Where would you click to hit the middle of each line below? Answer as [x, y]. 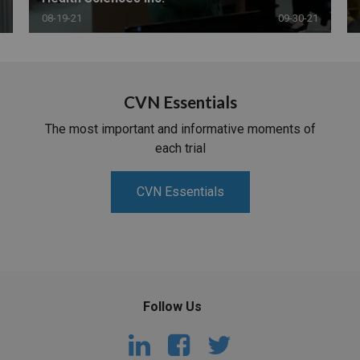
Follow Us [172, 307]
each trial [180, 149]
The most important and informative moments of [180, 129]
